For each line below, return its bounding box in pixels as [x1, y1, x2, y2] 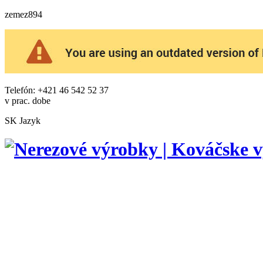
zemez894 [5, 9, 42, 19]
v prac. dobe [5, 96, 50, 106]
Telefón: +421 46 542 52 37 [5, 85, 109, 95]
